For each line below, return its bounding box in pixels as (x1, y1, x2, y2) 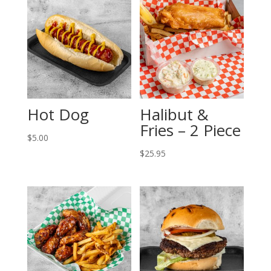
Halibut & (140, 103, 209, 125)
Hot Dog (27, 103, 89, 125)
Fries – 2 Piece (140, 119, 241, 141)
